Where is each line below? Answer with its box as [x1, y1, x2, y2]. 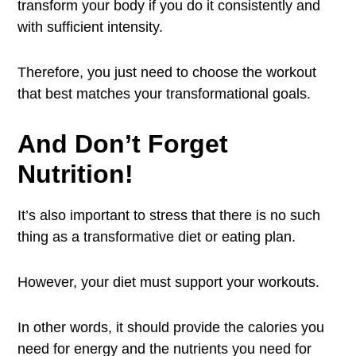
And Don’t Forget [17, 130, 229, 158]
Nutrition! [17, 160, 134, 188]
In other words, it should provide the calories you [17, 319, 325, 335]
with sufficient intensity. [17, 19, 164, 35]
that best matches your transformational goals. [17, 86, 311, 102]
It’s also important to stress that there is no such [17, 207, 321, 223]
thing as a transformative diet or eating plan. [17, 229, 296, 245]
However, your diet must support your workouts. [17, 274, 320, 290]
